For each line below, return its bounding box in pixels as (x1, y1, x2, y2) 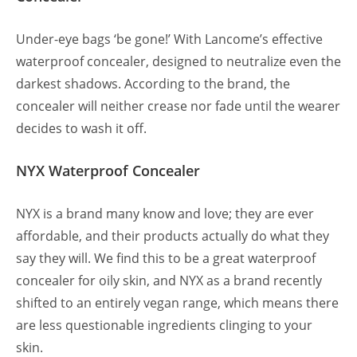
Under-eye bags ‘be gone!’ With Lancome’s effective (16, 30, 323, 49)
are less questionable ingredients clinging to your (16, 316, 312, 335)
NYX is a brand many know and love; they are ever (16, 205, 314, 223)
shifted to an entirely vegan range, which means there (16, 294, 339, 312)
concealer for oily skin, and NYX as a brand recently (16, 272, 322, 290)
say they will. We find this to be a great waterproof (16, 249, 316, 268)
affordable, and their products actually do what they (16, 227, 329, 245)
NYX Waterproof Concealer (16, 161, 200, 181)
